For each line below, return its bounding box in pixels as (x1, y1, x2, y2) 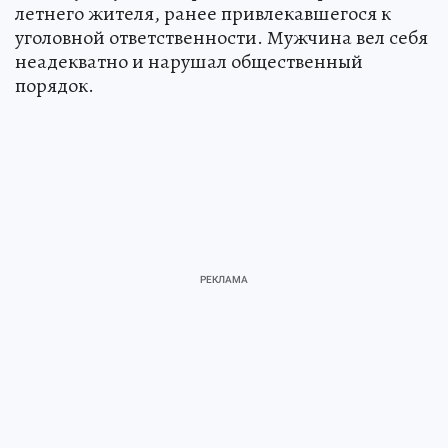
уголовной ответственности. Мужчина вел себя (15, 23, 428, 51)
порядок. (15, 71, 94, 99)
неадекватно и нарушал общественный (15, 47, 363, 75)
